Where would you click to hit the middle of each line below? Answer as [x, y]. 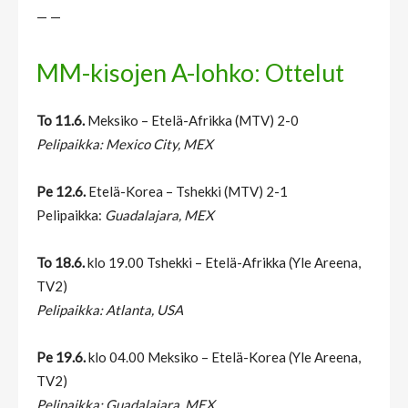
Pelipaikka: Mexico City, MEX [125, 144]
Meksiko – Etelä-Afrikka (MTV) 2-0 [192, 121]
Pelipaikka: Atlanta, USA [110, 310]
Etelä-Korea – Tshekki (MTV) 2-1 [187, 192]
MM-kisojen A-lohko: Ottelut [190, 73]
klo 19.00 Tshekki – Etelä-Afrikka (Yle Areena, [223, 263]
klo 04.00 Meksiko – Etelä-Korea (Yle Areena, [224, 357]
